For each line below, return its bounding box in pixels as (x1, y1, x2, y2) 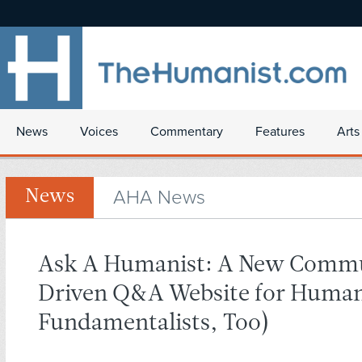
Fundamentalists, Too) (38, 312, 270, 336)
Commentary (150, 124, 223, 140)
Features (255, 124, 305, 140)
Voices (80, 124, 118, 140)
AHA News (113, 186, 205, 210)
